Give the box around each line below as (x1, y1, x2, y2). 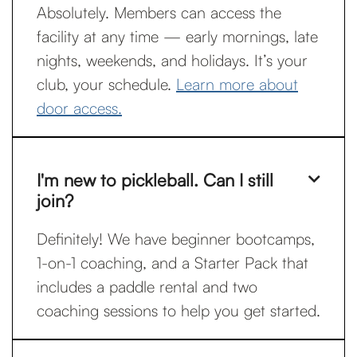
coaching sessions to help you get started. (37, 300, 320, 320)
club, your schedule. (37, 74, 176, 94)
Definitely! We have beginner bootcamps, (37, 229, 315, 249)
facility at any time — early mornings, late (37, 26, 318, 46)
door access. (37, 98, 122, 118)
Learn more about (176, 74, 298, 94)
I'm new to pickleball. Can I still (37, 169, 273, 190)
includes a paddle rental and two (37, 277, 257, 296)
